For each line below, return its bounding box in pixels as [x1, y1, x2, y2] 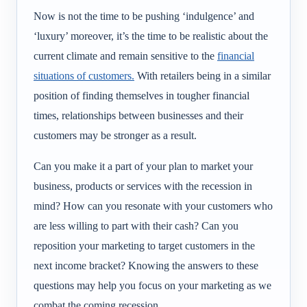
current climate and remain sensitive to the [34, 50, 217, 62]
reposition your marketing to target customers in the [34, 239, 255, 251]
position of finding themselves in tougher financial [34, 90, 249, 102]
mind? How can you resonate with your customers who [34, 199, 273, 212]
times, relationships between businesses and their [34, 110, 243, 122]
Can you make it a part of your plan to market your [34, 160, 253, 172]
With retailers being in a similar [134, 70, 271, 82]
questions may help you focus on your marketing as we [34, 279, 271, 291]
